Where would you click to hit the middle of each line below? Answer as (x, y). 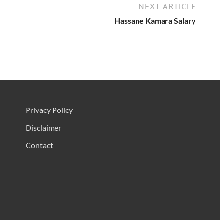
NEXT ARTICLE (167, 6)
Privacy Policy (49, 110)
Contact (39, 145)
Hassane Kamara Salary (155, 20)
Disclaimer (43, 127)
